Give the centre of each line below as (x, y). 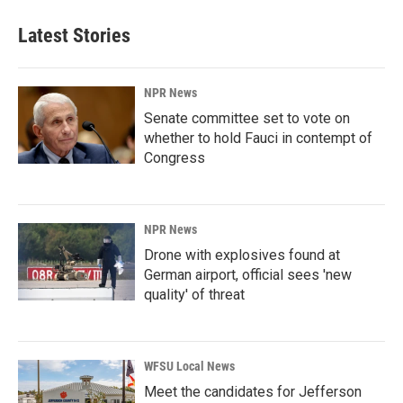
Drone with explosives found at (242, 255)
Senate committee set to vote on (247, 119)
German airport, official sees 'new (248, 275)
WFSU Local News (189, 367)
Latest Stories (74, 36)
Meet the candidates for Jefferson (253, 392)
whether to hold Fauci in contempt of (258, 139)
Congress (175, 158)
